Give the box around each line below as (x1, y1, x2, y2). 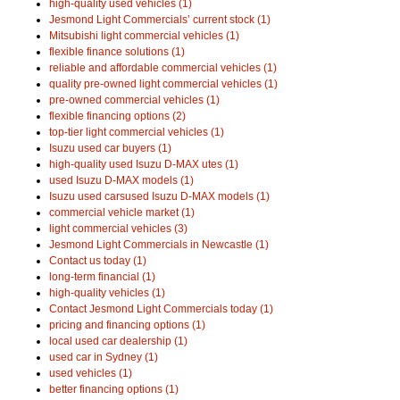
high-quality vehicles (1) (49, 286, 165, 299)
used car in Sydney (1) (49, 350, 158, 363)
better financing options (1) (49, 382, 179, 396)
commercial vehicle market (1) (49, 205, 195, 219)
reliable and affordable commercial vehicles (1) (49, 61, 277, 74)
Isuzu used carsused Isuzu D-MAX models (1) (49, 189, 270, 203)
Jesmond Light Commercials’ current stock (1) (49, 12, 271, 26)
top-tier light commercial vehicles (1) (49, 125, 224, 138)
